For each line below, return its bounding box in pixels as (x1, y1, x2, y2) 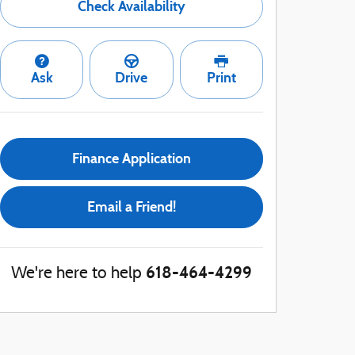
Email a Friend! (86, 198, 177, 216)
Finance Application (72, 150, 191, 168)
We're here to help (11, 265, 142, 284)
